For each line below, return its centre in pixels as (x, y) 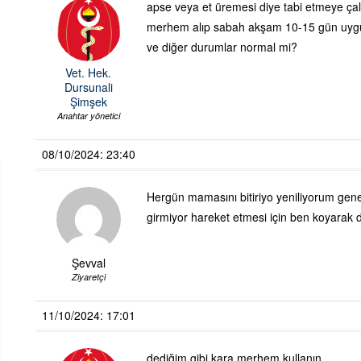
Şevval (88, 263)
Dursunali (88, 87)
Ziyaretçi (88, 277)
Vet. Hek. (88, 73)
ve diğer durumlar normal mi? (222, 47)
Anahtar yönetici (88, 116)
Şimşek (88, 102)
